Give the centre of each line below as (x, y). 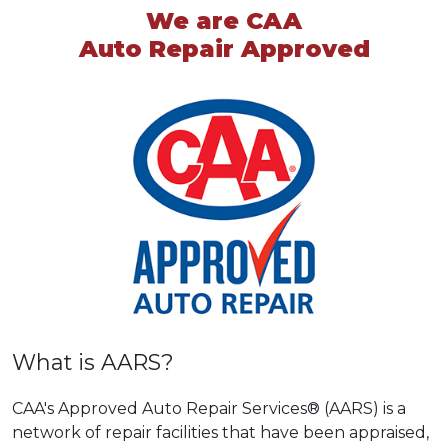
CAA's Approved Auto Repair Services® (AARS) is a (209, 408)
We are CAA (224, 20)
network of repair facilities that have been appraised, (220, 432)
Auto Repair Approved (224, 48)
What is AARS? (93, 361)
